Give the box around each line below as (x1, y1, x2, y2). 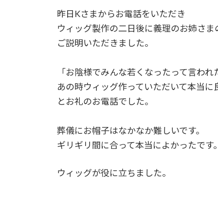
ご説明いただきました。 (57, 37, 153, 49)
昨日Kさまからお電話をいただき (57, 8, 185, 19)
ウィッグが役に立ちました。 (57, 167, 171, 179)
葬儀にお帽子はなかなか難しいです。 (57, 125, 204, 136)
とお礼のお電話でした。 (57, 96, 153, 107)
